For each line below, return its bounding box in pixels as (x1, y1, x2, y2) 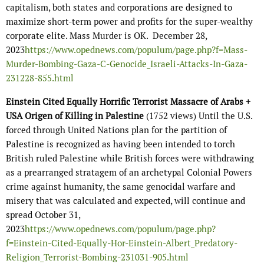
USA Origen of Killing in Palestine (6, 110, 144, 122)
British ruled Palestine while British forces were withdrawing (6, 153, 254, 164)
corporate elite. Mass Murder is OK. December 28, (6, 30, 207, 42)
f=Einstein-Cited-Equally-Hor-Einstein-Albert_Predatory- (6, 237, 237, 249)
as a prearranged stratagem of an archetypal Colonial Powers (6, 167, 252, 179)
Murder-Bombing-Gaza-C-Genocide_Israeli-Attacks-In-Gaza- (6, 58, 247, 70)
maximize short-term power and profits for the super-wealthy (6, 16, 253, 28)
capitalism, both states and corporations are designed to (6, 2, 232, 14)
